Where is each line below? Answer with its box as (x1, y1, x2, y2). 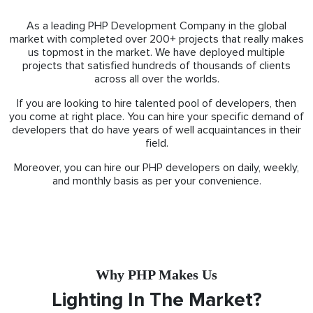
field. (145, 136, 168, 150)
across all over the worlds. (94, 71, 219, 86)
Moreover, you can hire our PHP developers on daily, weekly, (14, 160, 299, 175)
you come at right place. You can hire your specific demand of (9, 109, 304, 124)
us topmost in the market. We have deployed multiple (28, 45, 285, 59)
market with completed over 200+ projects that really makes (9, 31, 304, 46)
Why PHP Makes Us (96, 266, 217, 282)
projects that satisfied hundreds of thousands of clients (22, 58, 291, 73)
